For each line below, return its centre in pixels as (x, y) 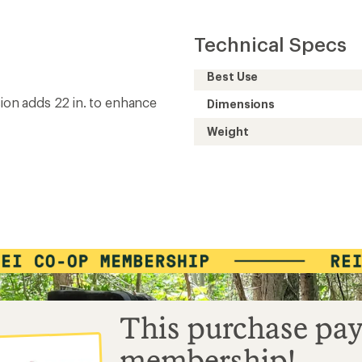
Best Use (233, 76)
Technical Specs (270, 44)
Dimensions (241, 104)
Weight (228, 131)
